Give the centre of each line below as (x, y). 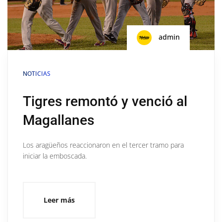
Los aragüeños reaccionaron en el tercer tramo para (103, 145)
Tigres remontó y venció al (105, 101)
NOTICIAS (37, 73)
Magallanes (58, 120)
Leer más (59, 200)
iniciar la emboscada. (55, 156)
